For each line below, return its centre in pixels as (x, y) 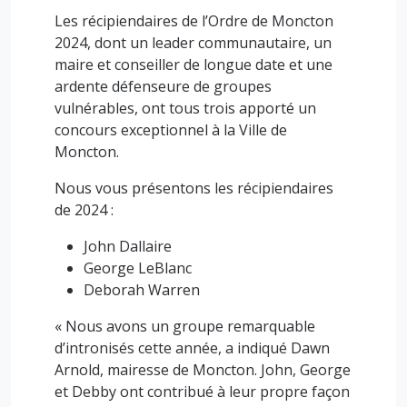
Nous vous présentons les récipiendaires (194, 188)
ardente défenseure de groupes (163, 86)
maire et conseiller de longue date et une (194, 65)
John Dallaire (128, 246)
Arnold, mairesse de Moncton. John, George (203, 370)
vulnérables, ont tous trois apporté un (185, 108)
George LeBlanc (138, 268)
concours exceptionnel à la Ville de (171, 130)
